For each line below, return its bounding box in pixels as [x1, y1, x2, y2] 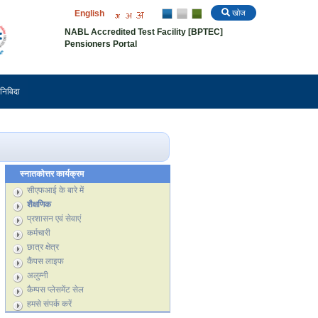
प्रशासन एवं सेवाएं [26, 214, 81, 224]
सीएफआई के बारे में [26, 185, 84, 196]
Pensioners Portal [65, 39, 137, 49]
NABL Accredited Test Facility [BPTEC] [65, 27, 223, 37]
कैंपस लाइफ [26, 256, 64, 267]
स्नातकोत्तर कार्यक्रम [19, 169, 84, 180]
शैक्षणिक [26, 199, 51, 210]
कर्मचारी [26, 228, 50, 238]
